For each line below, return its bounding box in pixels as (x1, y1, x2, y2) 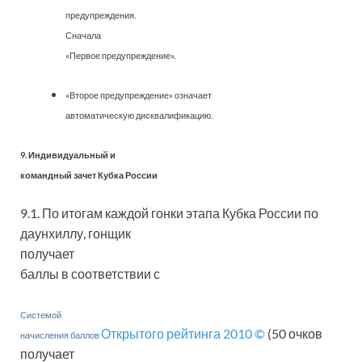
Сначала (65, 30, 101, 40)
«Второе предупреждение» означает (65, 90, 212, 100)
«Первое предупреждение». (65, 50, 175, 61)
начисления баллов (20, 330, 101, 340)
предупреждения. (65, 10, 136, 20)
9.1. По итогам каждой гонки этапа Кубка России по (20, 205, 318, 221)
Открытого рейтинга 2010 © (101, 326, 265, 341)
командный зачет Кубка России (20, 170, 158, 180)
